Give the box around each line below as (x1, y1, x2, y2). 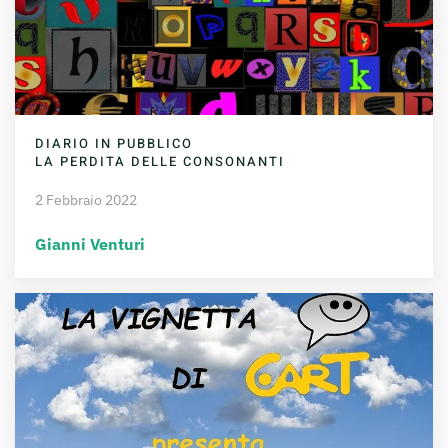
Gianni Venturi (35, 233, 145, 254)
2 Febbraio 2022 (35, 190, 137, 209)
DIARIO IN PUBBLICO (35, 133, 193, 153)
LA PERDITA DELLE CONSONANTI (35, 151, 285, 171)
